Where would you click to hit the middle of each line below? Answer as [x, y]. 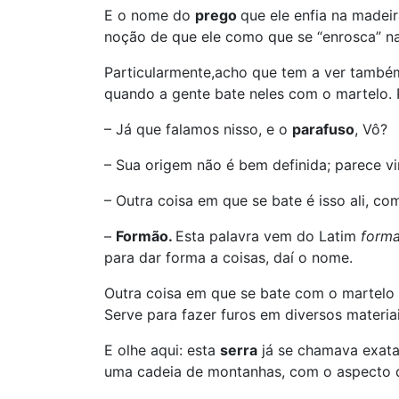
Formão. [146, 236]
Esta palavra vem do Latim [268, 236]
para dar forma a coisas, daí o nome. [228, 257]
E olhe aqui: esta [162, 350]
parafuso [323, 129]
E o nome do [150, 15]
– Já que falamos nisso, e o [198, 129]
